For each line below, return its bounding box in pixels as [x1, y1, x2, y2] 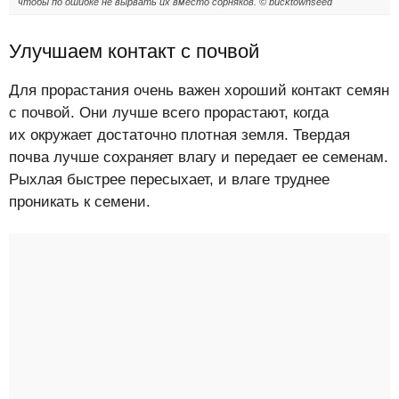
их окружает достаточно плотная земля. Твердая [9, 126, 350, 143]
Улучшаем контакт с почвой [9, 39, 259, 62]
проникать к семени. [9, 192, 151, 210]
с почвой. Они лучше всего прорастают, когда [9, 103, 329, 121]
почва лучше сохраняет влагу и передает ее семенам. [9, 148, 388, 166]
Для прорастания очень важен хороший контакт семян [9, 81, 389, 99]
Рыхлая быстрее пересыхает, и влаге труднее [9, 170, 330, 188]
